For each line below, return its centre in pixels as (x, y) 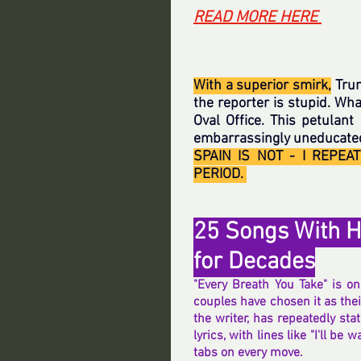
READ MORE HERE (257, 17)
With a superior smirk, (263, 85)
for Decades (254, 262)
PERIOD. (220, 174)
